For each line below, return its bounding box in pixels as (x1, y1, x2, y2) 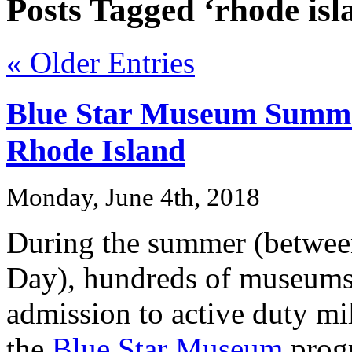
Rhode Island (6, 132, 185, 168)
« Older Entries (6, 45, 195, 79)
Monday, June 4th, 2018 (6, 183, 260, 212)
